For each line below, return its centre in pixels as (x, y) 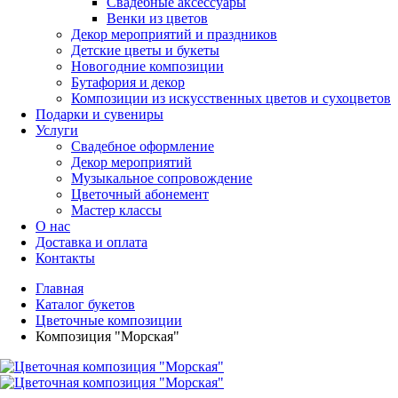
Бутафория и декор (128, 82)
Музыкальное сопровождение (162, 178)
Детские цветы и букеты (145, 50)
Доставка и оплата (92, 242)
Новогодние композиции (147, 66)
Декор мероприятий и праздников (174, 34)
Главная (60, 288)
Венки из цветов (157, 18)
